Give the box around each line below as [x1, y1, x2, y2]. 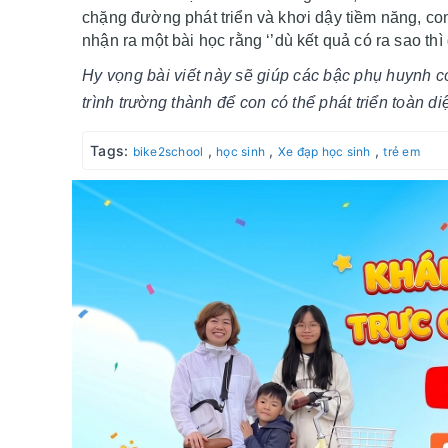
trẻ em [383, 143, 420, 159]
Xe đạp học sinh [277, 143, 371, 159]
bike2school [132, 143, 204, 159]
